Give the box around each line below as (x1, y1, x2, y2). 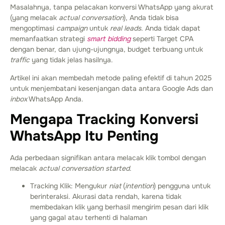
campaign (56, 24, 87, 33)
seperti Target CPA (131, 34, 193, 44)
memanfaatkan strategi (10, 34, 87, 44)
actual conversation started (39, 163, 130, 173)
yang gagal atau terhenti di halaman (30, 213, 147, 222)
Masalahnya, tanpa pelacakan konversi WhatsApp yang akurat (10, 3, 213, 12)
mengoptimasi (10, 24, 56, 33)
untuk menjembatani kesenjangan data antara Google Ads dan (10, 83, 213, 93)
